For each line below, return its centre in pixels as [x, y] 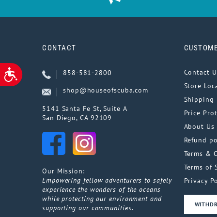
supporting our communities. [88, 208]
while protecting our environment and [102, 199]
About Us [199, 127]
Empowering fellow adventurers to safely [107, 180]
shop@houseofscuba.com [106, 90]
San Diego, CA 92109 [77, 118]
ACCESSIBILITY [35, 71]
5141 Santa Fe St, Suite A [85, 109]
